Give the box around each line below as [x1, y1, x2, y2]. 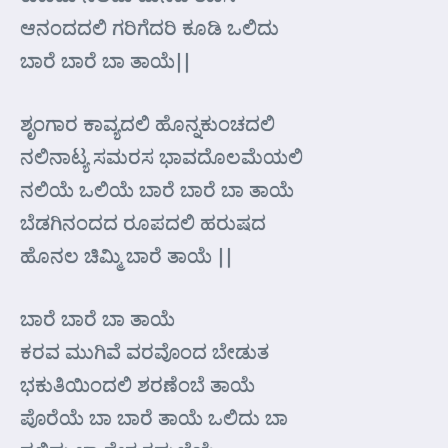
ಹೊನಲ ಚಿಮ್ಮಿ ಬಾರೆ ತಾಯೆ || [20, 242, 233, 268]
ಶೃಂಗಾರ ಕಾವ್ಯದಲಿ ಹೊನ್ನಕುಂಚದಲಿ [20, 110, 275, 136]
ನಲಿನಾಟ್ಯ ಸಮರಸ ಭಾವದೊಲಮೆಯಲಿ [20, 143, 303, 169]
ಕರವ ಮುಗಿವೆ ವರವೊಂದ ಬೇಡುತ [20, 338, 269, 364]
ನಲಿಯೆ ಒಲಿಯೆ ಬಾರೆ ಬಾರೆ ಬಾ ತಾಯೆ [20, 176, 294, 202]
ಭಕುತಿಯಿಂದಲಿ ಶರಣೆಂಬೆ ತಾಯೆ [20, 371, 255, 397]
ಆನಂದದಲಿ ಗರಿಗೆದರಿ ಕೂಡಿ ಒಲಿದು [20, 14, 279, 40]
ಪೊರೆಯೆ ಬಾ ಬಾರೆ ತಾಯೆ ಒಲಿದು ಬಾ [20, 404, 288, 430]
